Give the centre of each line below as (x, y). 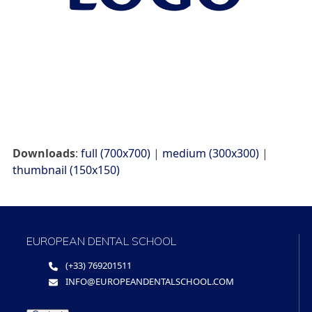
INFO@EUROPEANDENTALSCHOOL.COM (150, 281)
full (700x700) (115, 153)
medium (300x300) (210, 153)
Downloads (44, 153)
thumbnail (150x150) (66, 170)
